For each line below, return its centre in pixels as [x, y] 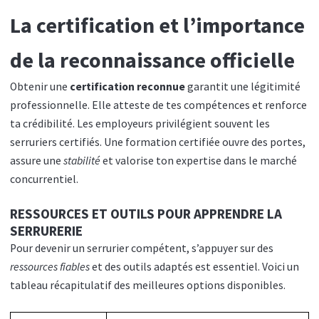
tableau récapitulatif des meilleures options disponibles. [148, 286]
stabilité [82, 160]
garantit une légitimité [243, 86]
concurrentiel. [44, 179]
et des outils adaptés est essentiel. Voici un [194, 267]
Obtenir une [40, 86]
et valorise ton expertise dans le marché [199, 160]
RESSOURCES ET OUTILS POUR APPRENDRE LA [146, 214]
